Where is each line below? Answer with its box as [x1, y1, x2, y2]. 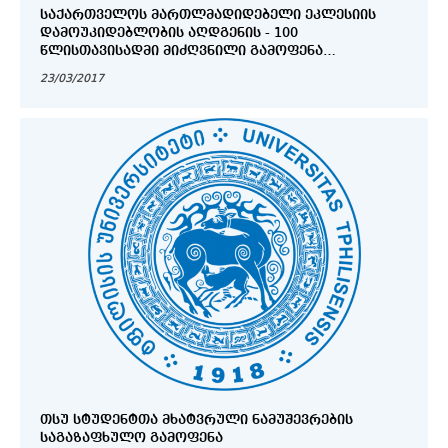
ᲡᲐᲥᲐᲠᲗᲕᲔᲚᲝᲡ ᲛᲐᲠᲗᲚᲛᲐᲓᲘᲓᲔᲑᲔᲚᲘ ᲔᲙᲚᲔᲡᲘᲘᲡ [40, 8, 376, 23]
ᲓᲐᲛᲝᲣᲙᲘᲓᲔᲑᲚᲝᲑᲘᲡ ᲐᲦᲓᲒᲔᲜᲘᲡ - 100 [40, 26, 298, 41]
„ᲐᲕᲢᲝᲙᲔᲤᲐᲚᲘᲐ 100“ [40, 62, 187, 77]
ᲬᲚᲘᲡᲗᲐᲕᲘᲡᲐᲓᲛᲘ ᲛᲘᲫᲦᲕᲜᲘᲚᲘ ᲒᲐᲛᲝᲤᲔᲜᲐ [40, 44, 323, 59]
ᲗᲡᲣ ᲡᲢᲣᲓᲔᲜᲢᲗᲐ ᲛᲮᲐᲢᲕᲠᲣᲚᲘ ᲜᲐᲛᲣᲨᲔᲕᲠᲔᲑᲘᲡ [40, 413, 353, 428]
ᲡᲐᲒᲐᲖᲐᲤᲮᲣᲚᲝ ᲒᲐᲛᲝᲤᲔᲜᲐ [40, 431, 223, 446]
